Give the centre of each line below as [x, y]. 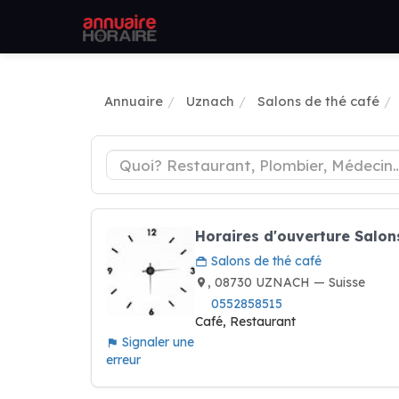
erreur [123, 360]
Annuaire [134, 101]
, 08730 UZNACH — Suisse [286, 282]
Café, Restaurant [245, 322]
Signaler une [156, 342]
